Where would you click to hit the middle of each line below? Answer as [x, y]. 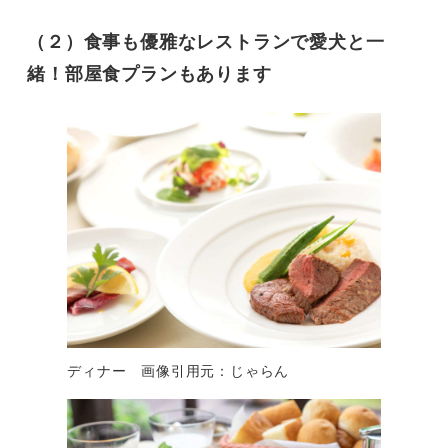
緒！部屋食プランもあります [149, 72]
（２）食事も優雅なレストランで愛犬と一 [206, 40]
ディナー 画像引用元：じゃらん [178, 369]
